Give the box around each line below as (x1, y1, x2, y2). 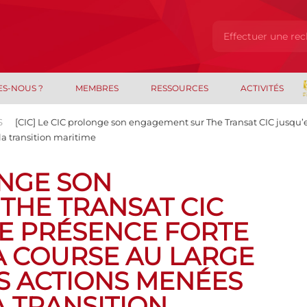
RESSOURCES (150, 83, 208, 93)
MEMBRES (75, 83, 119, 93)
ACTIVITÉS (240, 83, 284, 93)
